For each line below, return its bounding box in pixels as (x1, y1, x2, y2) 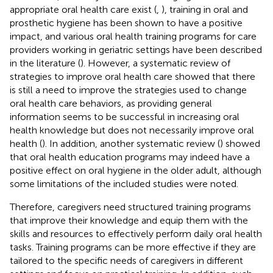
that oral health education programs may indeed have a (10, 151, 250, 163)
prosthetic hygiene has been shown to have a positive (10, 16, 243, 29)
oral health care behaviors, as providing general (10, 97, 212, 109)
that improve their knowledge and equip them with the (10, 214, 248, 226)
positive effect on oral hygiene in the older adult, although (10, 164, 261, 176)
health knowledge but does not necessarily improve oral (10, 124, 254, 136)
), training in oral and (161, 3, 248, 15)
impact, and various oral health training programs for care (10, 30, 257, 42)
